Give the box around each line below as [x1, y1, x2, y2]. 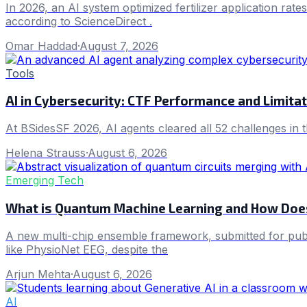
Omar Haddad [5, 38, 77, 53]
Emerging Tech [5, 173, 84, 188]
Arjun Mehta [5, 267, 71, 281]
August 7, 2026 [79, 38, 158, 53]
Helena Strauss [5, 146, 86, 160]
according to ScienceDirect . [5, 14, 152, 28]
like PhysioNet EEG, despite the [5, 242, 168, 256]
